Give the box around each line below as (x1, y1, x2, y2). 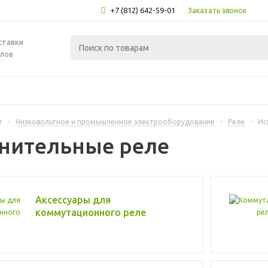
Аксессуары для (35, 194, 111, 205)
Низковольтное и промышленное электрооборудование (16, 118, 215, 126)
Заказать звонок (188, 6, 247, 14)
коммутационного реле (35, 207, 146, 218)
